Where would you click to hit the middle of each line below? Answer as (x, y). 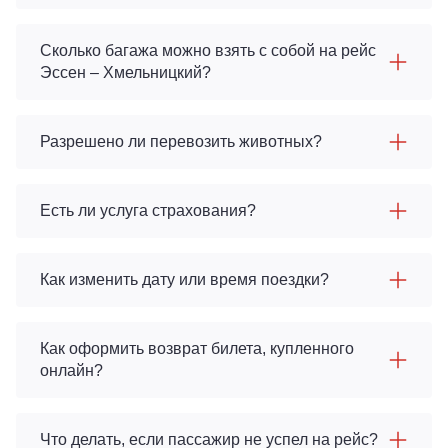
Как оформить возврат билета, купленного (197, 348)
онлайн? (71, 370)
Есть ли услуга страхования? (148, 210)
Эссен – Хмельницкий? (125, 72)
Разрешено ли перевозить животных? (181, 141)
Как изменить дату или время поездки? (184, 279)
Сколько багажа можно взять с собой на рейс (208, 50)
